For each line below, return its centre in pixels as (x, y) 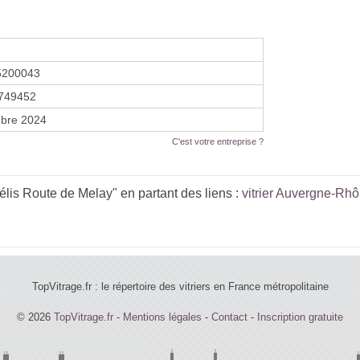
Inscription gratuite (300, 317)
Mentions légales (162, 317)
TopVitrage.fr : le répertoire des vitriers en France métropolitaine (180, 286)
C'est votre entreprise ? (218, 141)
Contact (229, 317)
